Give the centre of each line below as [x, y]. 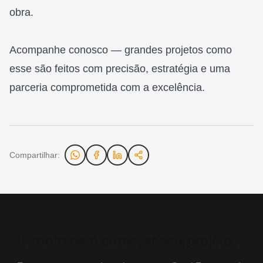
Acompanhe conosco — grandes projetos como [121, 50]
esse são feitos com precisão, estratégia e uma [120, 68]
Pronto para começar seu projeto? [131, 240]
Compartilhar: [35, 155]
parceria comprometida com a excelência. [107, 87]
